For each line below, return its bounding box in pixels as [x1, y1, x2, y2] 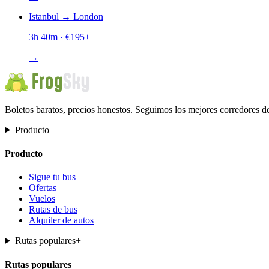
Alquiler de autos [29, 215, 94, 226]
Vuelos [29, 193, 55, 204]
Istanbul [29, 11, 59, 22]
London [73, 11, 103, 22]
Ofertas [29, 183, 56, 193]
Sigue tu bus [29, 172, 76, 183]
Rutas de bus [29, 204, 77, 215]
